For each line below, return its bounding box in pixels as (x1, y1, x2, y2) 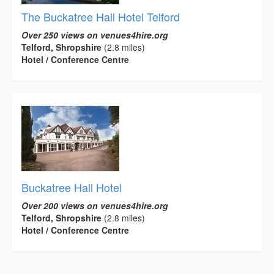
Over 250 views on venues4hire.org (21, 29, 168, 42)
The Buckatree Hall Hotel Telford (21, 9, 180, 25)
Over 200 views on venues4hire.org (21, 199, 168, 212)
